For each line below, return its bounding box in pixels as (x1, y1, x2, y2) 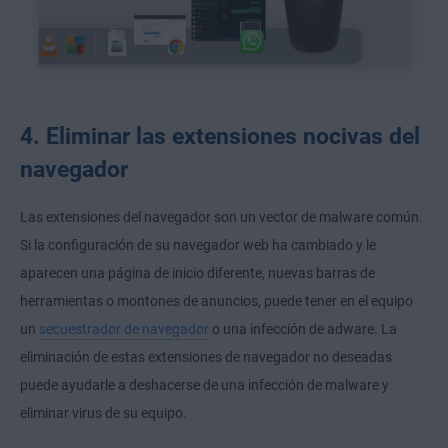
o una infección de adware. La (209, 320, 397, 337)
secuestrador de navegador (39, 320, 209, 337)
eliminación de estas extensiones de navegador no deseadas (20, 348, 392, 365)
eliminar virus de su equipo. (20, 404, 187, 421)
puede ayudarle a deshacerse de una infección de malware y (20, 376, 389, 393)
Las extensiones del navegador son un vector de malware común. (20, 208, 423, 225)
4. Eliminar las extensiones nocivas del (20, 122, 420, 149)
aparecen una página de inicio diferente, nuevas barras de (20, 264, 375, 281)
